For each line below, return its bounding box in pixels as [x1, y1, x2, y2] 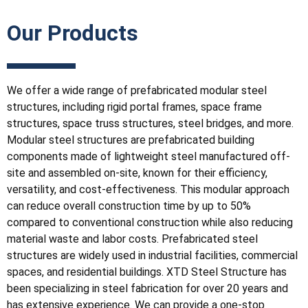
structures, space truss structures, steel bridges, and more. [7, 117, 294, 130]
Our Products [7, 20, 138, 46]
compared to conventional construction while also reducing [7, 216, 293, 229]
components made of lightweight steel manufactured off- [7, 150, 290, 163]
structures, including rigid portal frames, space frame [7, 100, 262, 113]
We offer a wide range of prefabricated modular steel [7, 84, 267, 97]
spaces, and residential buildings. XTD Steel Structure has [7, 265, 287, 278]
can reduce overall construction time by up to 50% [7, 199, 251, 212]
